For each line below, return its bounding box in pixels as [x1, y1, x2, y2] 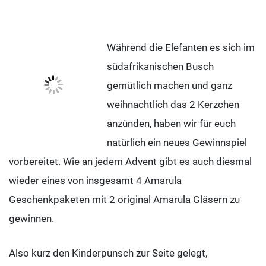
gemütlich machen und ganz [107, 80, 232, 92]
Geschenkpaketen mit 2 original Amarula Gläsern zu [9, 194, 240, 206]
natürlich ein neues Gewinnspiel [107, 137, 247, 149]
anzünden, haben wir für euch [107, 118, 236, 130]
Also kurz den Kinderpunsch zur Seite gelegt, [9, 246, 207, 259]
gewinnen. [9, 213, 54, 225]
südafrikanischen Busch [107, 61, 214, 73]
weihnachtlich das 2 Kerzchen [107, 99, 239, 111]
